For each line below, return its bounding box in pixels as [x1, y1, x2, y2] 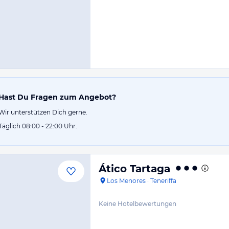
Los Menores [107, 177, 146, 185]
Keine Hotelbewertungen [99, 200, 176, 208]
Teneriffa [150, 177, 176, 185]
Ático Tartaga [99, 163, 170, 175]
